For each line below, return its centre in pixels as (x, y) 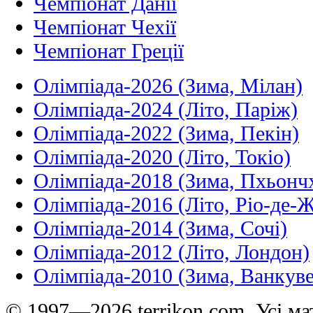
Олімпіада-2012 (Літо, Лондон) (172, 252)
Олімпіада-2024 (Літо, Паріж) (166, 110)
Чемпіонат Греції (109, 51)
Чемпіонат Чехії (105, 27)
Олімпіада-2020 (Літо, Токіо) (162, 157)
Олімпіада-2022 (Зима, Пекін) (166, 133)
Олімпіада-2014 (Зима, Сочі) (160, 228)
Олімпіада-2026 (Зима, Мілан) (168, 86)
